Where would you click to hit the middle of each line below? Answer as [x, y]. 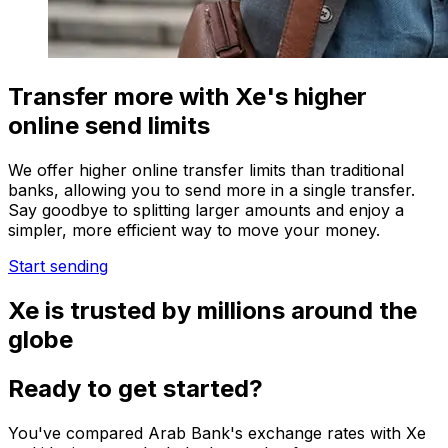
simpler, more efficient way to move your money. [194, 230]
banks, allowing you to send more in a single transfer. [211, 190]
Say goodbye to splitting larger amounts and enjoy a [206, 210]
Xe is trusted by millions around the [212, 311]
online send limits [109, 126]
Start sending [58, 266]
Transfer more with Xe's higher [187, 97]
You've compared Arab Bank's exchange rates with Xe [217, 433]
